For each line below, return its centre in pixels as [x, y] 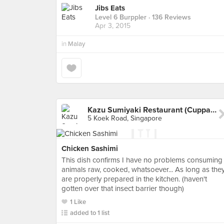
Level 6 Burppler [121, 17]
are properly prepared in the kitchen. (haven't [134, 179]
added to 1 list [90, 213]
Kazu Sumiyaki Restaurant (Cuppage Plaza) [213, 110]
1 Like [78, 202]
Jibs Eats [110, 8]
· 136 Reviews [169, 17]
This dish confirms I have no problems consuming [142, 160]
